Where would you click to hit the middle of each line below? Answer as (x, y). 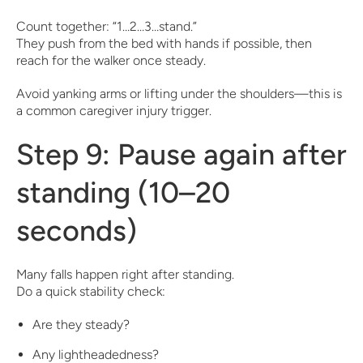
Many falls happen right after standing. (125, 274)
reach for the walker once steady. (111, 60)
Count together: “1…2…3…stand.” (107, 26)
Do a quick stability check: (91, 291)
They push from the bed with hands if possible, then (164, 43)
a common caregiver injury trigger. (114, 111)
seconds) (77, 231)
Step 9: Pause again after (181, 154)
